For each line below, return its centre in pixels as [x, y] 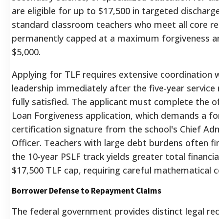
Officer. [27, 142]
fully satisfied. [40, 101]
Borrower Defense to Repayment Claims [87, 190]
